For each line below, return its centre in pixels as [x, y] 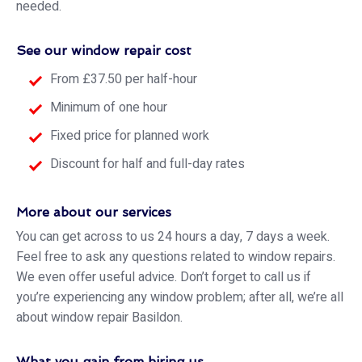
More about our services [94, 213]
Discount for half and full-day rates [147, 164]
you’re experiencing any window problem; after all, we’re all [180, 298]
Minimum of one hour [109, 108]
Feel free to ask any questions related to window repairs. [176, 257]
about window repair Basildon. [99, 318]
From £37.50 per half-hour [124, 80]
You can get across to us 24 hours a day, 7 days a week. [173, 237]
